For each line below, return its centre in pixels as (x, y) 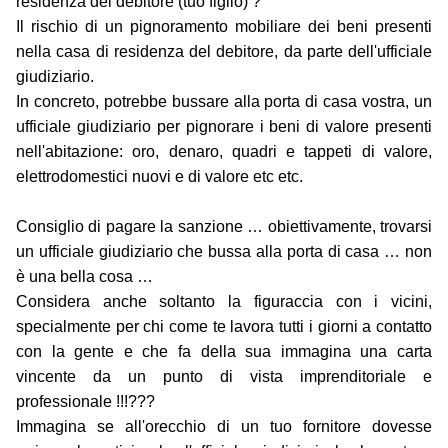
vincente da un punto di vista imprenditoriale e (224, 377)
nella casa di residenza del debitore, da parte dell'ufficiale (224, 52)
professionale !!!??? (85, 402)
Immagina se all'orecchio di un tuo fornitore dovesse (224, 427)
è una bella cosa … (84, 277)
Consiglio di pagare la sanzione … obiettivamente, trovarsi (224, 227)
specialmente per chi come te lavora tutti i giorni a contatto (224, 327)
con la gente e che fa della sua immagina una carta (224, 352)
